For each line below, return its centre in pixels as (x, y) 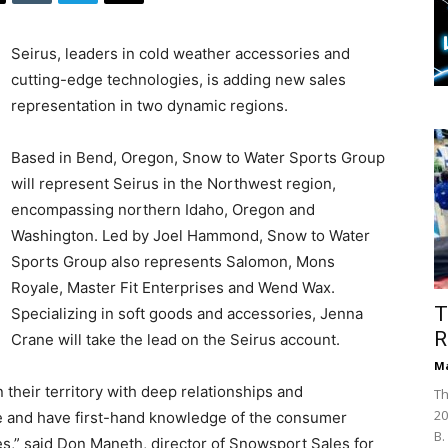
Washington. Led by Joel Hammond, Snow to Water (190, 236)
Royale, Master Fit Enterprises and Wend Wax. (173, 288)
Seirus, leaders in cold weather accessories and (180, 54)
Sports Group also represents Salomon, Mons (173, 262)
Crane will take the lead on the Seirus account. (175, 340)
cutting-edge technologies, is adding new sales (178, 80)
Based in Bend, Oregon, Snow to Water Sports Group (198, 158)
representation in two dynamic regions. (149, 106)
